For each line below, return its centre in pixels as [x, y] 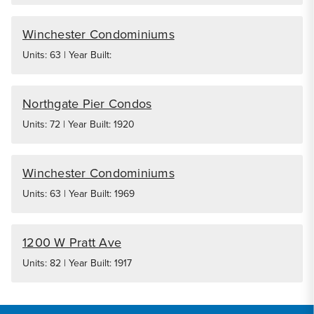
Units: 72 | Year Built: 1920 [78, 124]
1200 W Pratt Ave [72, 243]
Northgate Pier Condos [87, 104]
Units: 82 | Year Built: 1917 [77, 263]
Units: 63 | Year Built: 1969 [78, 194]
